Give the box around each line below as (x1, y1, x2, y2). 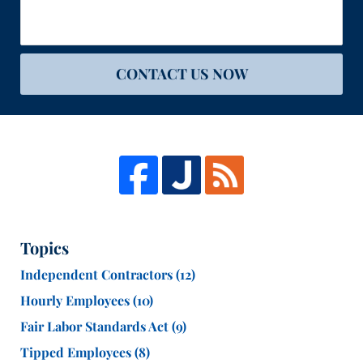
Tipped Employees (20, 344, 135, 361)
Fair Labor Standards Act (20, 318, 172, 335)
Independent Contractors (20, 266, 176, 284)
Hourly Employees (20, 292, 133, 310)
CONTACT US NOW (115, 64, 248, 84)
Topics (20, 237, 69, 259)
